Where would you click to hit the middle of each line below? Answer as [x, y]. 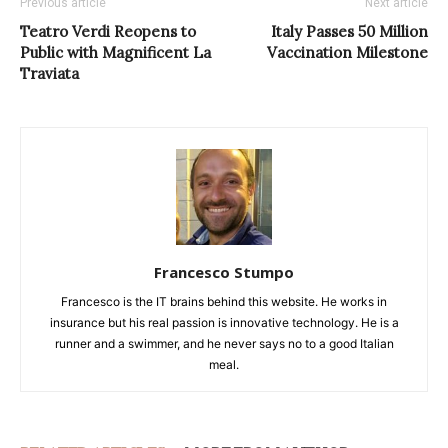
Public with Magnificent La [115, 52]
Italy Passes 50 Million [349, 31]
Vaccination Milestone [347, 52]
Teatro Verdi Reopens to [108, 31]
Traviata [49, 73]
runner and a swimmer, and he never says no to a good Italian [224, 343]
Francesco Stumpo [224, 271]
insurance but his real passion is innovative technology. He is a [224, 322]
